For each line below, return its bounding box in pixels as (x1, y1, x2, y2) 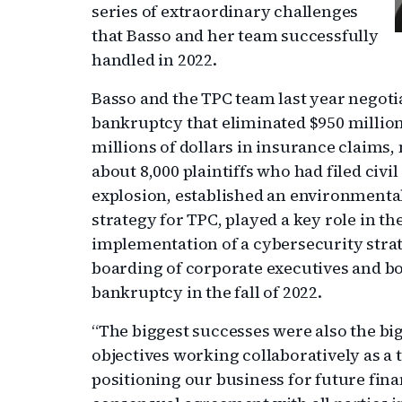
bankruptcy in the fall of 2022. (92, 281, 322, 303)
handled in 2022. (92, 48, 217, 71)
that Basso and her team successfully (92, 24, 379, 47)
